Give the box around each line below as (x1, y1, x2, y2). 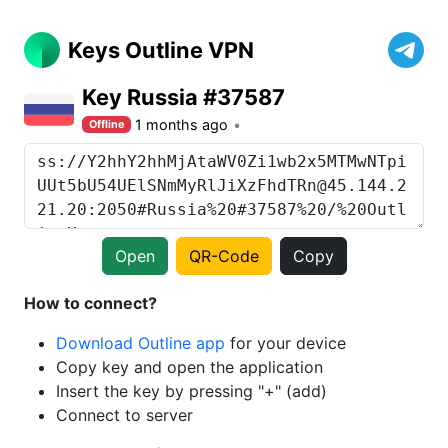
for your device (225, 333, 346, 353)
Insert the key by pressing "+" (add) (56, 381, 327, 401)
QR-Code (188, 246, 259, 266)
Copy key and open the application (56, 357, 323, 377)
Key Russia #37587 (82, 84, 285, 110)
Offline (89, 117, 125, 131)
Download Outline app (56, 333, 225, 353)
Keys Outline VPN (68, 37, 254, 63)
